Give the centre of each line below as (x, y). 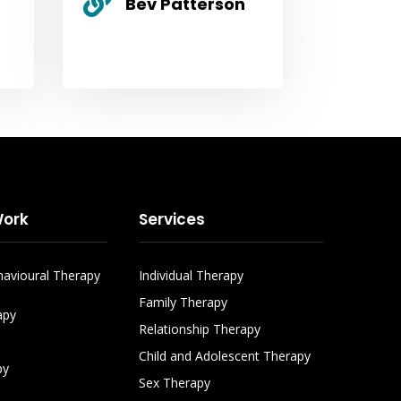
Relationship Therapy (200, 329)
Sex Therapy (175, 383)
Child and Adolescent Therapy (225, 356)
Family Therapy (183, 303)
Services (172, 219)
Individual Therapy (192, 276)
